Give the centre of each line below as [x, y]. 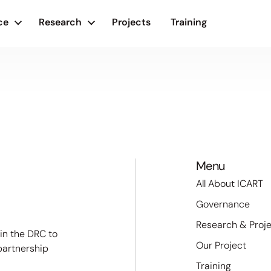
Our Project [221, 245]
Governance [223, 204]
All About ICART [230, 184]
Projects [131, 22]
